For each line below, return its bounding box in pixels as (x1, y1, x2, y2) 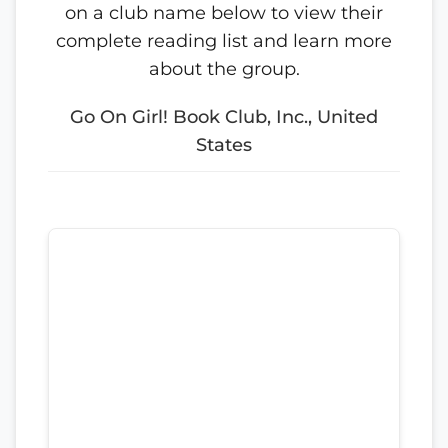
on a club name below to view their (65, 2, 383, 24)
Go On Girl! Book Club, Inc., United (70, 106, 378, 128)
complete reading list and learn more (56, 30, 392, 52)
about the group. (148, 58, 300, 80)
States (196, 134, 252, 156)
